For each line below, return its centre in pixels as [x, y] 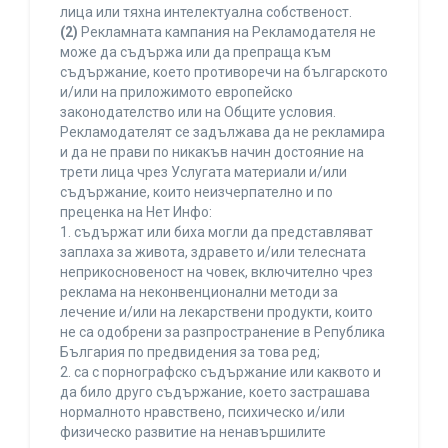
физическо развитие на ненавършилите [193, 432]
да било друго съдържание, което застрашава [215, 392]
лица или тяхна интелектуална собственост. [206, 12]
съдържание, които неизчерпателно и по [196, 192]
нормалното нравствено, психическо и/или [202, 412]
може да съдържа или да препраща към [195, 52]
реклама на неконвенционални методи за [199, 292]
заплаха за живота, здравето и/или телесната [213, 252]
